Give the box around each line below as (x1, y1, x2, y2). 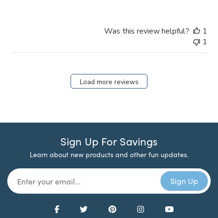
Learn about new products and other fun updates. (30, 149, 188, 159)
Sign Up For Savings (60, 133, 158, 148)
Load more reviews (79, 77, 139, 87)
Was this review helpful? (104, 25, 189, 36)
